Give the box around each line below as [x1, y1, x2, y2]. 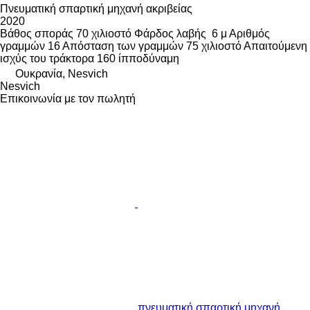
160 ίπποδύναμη [97, 53, 179, 65]
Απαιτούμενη [244, 40, 307, 53]
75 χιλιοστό [186, 40, 241, 53]
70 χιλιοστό [76, 28, 131, 40]
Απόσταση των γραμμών [62, 40, 183, 53]
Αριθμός [229, 28, 270, 40]
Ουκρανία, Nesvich [15, 68, 108, 80]
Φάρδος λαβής [134, 28, 206, 40]
